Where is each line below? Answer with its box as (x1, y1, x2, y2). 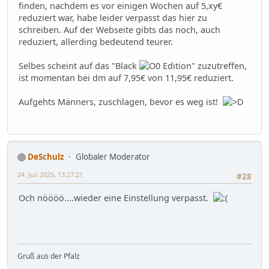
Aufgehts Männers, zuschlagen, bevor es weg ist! (19, 96, 223, 108)
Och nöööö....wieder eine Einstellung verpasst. (19, 192, 213, 204)
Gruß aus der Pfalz (17, 250, 80, 261)
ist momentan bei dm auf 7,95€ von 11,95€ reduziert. (19, 72, 234, 84)
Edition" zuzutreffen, (160, 60, 247, 72)
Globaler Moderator (76, 151, 150, 162)
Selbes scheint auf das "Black (19, 60, 139, 72)
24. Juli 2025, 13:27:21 (17, 169, 83, 179)
